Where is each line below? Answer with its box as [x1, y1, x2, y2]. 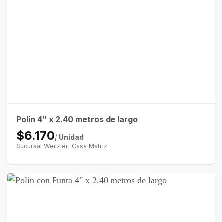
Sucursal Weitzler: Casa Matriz [16, 142, 107, 150]
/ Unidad [54, 133, 84, 142]
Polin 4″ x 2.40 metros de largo [16, 114, 138, 125]
